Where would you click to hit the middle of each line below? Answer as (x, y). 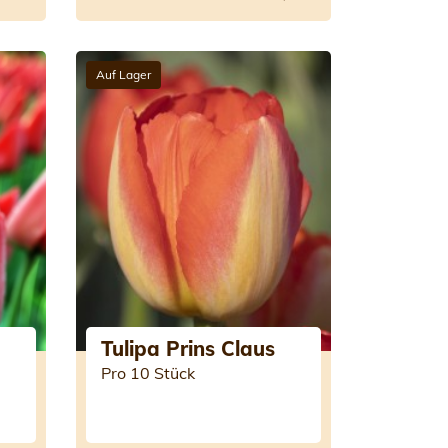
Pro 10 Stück (147, 373)
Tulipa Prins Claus (187, 348)
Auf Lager (123, 74)
